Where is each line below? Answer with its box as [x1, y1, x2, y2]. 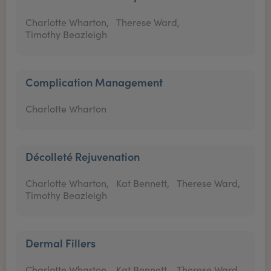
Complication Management [25, 74, 163, 90]
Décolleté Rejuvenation [25, 149, 140, 164]
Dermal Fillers [25, 235, 96, 250]
